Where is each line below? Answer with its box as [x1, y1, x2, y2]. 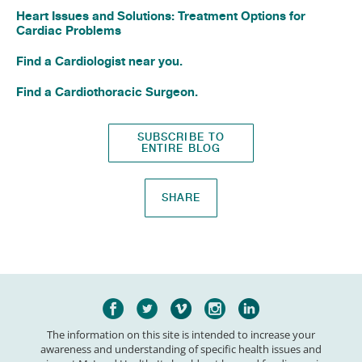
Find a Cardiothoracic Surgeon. [16, 83, 198, 99]
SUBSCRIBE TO [137, 130, 225, 143]
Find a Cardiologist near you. [16, 53, 186, 69]
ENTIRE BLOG [141, 141, 221, 154]
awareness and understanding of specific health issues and [40, 341, 322, 356]
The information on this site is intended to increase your [47, 326, 315, 342]
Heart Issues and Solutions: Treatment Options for [16, 7, 305, 23]
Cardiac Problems [16, 22, 121, 38]
